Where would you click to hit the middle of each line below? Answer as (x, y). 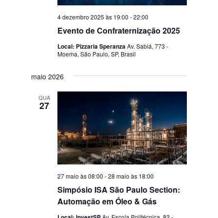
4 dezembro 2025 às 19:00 (93, 17)
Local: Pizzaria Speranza (92, 46)
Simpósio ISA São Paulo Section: (119, 189)
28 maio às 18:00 (131, 176)
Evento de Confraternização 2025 (119, 31)
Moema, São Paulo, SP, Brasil (97, 54)
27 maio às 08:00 (81, 176)
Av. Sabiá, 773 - (148, 46)
